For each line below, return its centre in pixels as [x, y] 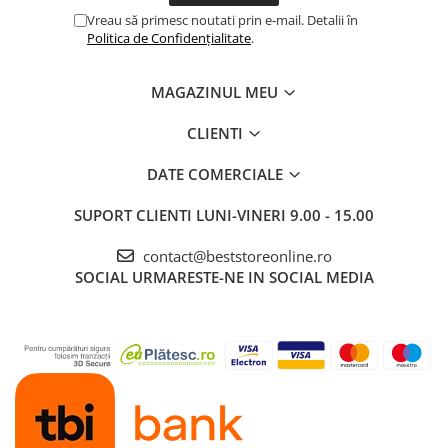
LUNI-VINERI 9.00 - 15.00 [285, 215]
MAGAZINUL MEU [216, 92]
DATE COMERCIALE [216, 174]
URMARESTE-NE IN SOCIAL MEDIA [252, 277]
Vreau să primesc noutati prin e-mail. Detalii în [222, 20]
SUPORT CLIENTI [135, 215]
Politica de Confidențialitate [169, 38]
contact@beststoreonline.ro [235, 256]
